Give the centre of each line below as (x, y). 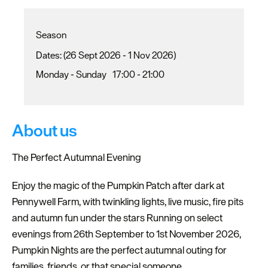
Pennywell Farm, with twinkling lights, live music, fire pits (128, 202)
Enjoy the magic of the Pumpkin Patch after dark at (118, 186)
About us (45, 131)
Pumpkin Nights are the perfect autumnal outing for (119, 250)
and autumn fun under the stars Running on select (117, 218)
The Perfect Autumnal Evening (77, 158)
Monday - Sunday (71, 74)
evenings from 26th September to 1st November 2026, (127, 234)
